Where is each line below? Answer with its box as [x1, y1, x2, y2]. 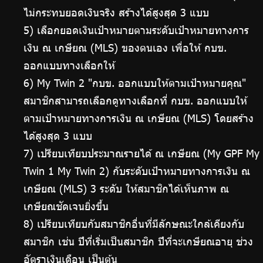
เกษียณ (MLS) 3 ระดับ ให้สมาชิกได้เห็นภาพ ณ [23, 182, 229, 195]
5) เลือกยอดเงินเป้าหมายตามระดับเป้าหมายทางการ [23, 23, 249, 37]
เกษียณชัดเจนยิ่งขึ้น [23, 200, 109, 213]
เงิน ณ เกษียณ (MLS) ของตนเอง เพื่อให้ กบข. [23, 41, 227, 55]
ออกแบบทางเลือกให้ [23, 59, 115, 72]
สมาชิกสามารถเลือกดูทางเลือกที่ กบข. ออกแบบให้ [23, 94, 247, 107]
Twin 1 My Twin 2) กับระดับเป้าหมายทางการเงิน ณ [23, 164, 250, 178]
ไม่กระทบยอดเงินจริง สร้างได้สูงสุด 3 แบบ [23, 6, 209, 19]
